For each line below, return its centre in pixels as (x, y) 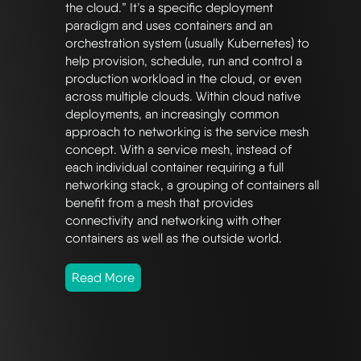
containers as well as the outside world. (174, 239)
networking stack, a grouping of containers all (192, 185)
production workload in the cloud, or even (183, 79)
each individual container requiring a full (174, 168)
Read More (103, 278)
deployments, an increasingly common (172, 114)
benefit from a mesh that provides (159, 203)
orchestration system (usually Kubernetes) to (187, 44)
